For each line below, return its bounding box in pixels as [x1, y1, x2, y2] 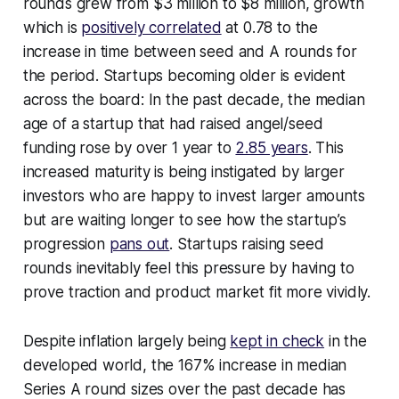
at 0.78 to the [221, 19, 319, 37]
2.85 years [235, 139, 308, 158]
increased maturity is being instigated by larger [22, 163, 345, 182]
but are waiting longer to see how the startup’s [22, 211, 346, 230]
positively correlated [81, 19, 222, 37]
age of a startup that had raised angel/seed [22, 115, 323, 134]
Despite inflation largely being [22, 332, 231, 351]
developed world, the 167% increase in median [22, 356, 347, 375]
